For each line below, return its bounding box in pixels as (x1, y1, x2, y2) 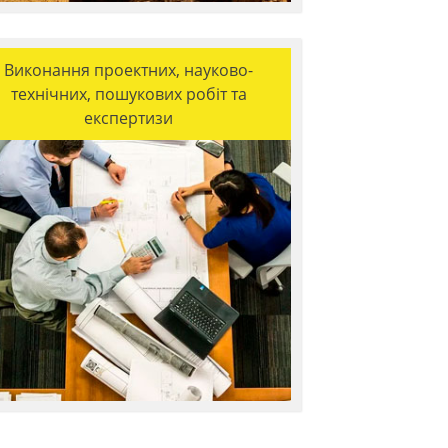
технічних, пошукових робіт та (10, 83, 247, 105)
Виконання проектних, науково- (4, 59, 253, 81)
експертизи (84, 107, 173, 129)
